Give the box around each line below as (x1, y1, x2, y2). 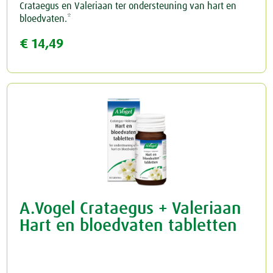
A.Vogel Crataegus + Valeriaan (19, 200, 242, 218)
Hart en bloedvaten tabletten (19, 218, 238, 235)
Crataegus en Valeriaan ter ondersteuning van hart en (19, 1, 237, 12)
